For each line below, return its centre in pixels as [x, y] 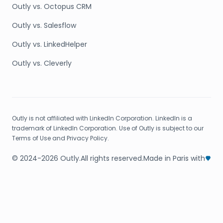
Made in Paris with [174, 158]
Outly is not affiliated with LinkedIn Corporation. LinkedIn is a [102, 118]
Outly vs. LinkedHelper [50, 44]
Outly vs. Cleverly [42, 63]
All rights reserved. [112, 158]
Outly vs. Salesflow [44, 25]
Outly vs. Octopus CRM [52, 6]
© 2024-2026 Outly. [46, 158]
